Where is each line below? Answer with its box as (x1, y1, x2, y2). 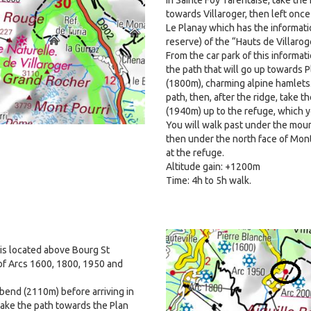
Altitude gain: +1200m (166, 160, 260, 172)
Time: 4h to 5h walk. (166, 174, 251, 186)
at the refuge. (166, 146, 224, 158)
